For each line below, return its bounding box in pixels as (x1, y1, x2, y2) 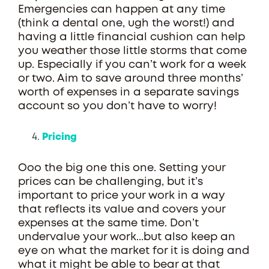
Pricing (42, 133, 77, 142)
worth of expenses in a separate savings (18, 88, 239, 97)
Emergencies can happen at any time (18, 5, 225, 14)
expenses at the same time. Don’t (18, 219, 199, 228)
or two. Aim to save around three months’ (18, 74, 243, 83)
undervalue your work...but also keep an (18, 232, 235, 242)
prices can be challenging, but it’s (18, 177, 203, 187)
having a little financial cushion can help (18, 32, 245, 42)
